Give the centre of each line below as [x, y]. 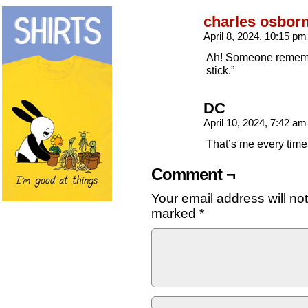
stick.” [220, 70]
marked [175, 213]
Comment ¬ [193, 175]
